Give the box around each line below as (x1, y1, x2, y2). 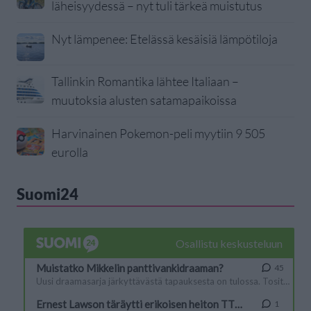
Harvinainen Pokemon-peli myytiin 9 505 (51, 125, 265, 141)
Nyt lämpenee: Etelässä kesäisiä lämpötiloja (51, 31, 278, 47)
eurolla (51, 144, 88, 160)
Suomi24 (17, 184, 78, 203)
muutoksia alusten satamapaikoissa (51, 92, 237, 108)
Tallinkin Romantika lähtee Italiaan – (51, 73, 239, 89)
